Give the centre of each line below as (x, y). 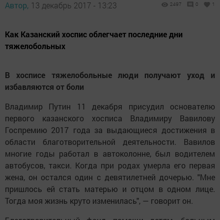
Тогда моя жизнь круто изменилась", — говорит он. (99, 201)
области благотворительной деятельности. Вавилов (110, 142)
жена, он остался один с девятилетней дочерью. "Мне (110, 177)
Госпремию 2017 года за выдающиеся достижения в (110, 130)
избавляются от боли (44, 87)
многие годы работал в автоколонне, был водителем (110, 154)
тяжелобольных (35, 46)
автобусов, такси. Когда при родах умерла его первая (110, 165)
